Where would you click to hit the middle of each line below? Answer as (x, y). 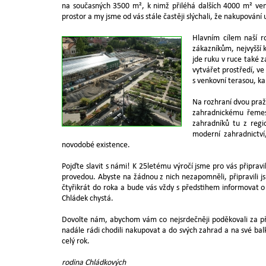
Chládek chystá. (88, 199)
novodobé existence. (96, 145)
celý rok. (76, 241)
